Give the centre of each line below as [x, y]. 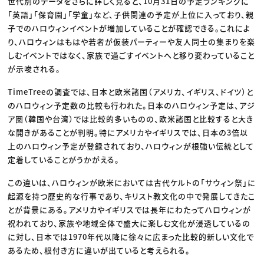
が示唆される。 [34, 68]
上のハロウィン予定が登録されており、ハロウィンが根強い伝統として [131, 146]
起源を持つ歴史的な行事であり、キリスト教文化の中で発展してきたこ [132, 196]
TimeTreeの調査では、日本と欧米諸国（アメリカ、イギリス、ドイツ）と [131, 91]
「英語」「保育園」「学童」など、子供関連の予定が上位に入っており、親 [131, 14]
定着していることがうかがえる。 [64, 159]
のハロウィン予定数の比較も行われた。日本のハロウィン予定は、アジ [132, 105]
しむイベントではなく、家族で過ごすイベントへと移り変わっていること [131, 55]
